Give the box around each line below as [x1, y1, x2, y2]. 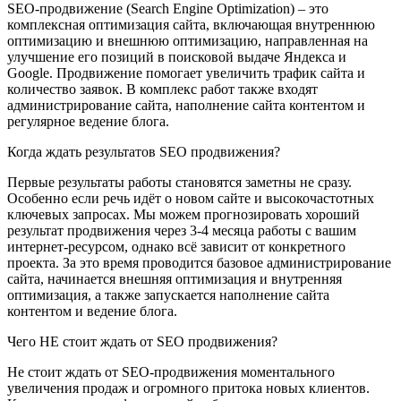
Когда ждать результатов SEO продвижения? [7, 144, 280, 160]
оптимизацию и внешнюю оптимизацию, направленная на [7, 33, 368, 49]
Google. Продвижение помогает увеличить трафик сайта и [7, 65, 365, 81]
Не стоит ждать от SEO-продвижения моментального [7, 364, 335, 380]
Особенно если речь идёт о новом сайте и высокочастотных [7, 191, 374, 207]
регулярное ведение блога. [7, 114, 169, 130]
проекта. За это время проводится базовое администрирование [7, 255, 391, 271]
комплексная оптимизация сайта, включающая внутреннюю [7, 17, 375, 33]
